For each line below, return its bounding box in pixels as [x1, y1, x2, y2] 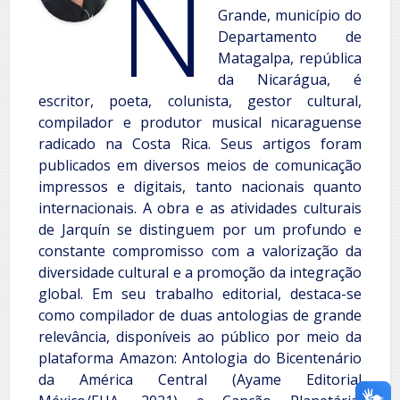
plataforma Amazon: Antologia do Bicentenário [38, 348, 362, 369]
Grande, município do [218, 5, 362, 26]
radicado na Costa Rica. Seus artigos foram [38, 134, 362, 154]
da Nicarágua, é [218, 70, 362, 90]
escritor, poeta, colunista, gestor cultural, [38, 91, 362, 112]
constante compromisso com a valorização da [38, 241, 362, 262]
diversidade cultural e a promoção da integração [38, 262, 362, 283]
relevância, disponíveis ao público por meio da [38, 327, 362, 347]
